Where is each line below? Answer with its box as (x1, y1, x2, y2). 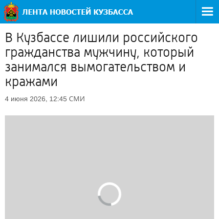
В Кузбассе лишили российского (5, 30, 198, 45)
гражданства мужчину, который (5, 44, 194, 60)
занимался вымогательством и (5, 59, 186, 75)
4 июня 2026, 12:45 (5, 95, 67, 103)
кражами (5, 74, 58, 89)
